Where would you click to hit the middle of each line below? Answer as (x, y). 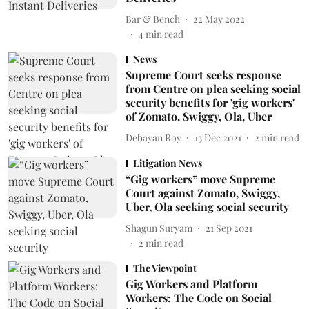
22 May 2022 (219, 19)
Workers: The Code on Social (198, 298)
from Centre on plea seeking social (213, 89)
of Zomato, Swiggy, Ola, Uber (198, 116)
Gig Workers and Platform (191, 284)
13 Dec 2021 (218, 137)
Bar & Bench (152, 19)
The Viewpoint (165, 268)
